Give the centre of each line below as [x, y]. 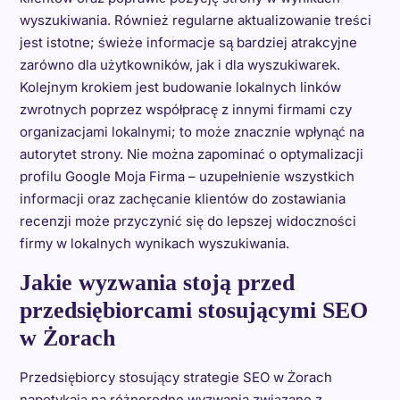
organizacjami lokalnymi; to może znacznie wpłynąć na [192, 132]
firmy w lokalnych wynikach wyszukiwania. [154, 243]
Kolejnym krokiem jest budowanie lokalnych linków [180, 87]
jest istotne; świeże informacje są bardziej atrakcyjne [188, 42]
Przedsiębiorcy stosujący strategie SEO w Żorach [175, 377]
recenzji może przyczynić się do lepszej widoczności [187, 221]
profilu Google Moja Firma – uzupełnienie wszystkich [187, 176]
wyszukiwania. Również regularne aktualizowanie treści [195, 20]
